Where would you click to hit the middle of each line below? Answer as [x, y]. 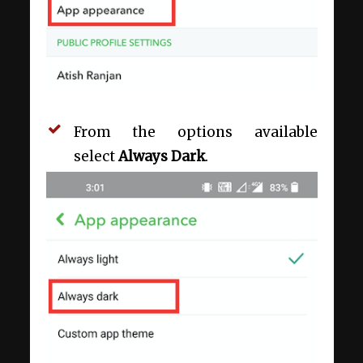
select [96, 156]
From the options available [195, 132]
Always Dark [161, 156]
